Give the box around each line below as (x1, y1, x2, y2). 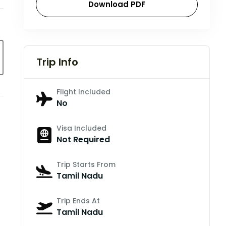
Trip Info (36, 55, 78, 70)
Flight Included (56, 87, 110, 97)
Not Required (56, 134, 110, 146)
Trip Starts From (56, 159, 116, 170)
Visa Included (56, 123, 106, 134)
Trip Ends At (56, 196, 100, 206)
